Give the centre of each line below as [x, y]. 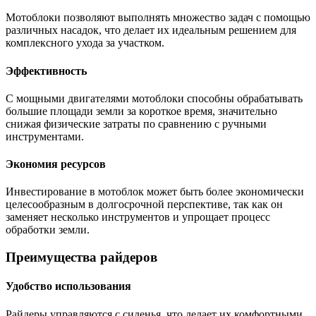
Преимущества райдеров [81, 257]
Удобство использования [68, 286]
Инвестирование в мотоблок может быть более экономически [155, 192]
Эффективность [46, 71]
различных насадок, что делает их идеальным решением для [151, 30]
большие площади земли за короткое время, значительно [141, 111]
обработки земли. [48, 230]
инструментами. [45, 136]
